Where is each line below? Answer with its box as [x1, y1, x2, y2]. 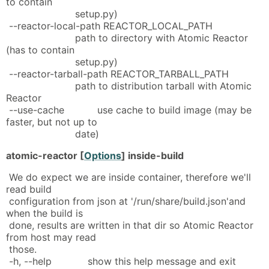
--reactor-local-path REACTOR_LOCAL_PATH [6, 19, 213, 32]
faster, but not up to [6, 115, 97, 128]
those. [6, 243, 37, 255]
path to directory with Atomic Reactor [6, 31, 248, 44]
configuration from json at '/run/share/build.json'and [6, 195, 246, 207]
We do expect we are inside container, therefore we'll [6, 171, 251, 183]
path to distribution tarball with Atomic [6, 79, 252, 92]
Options [84, 149, 121, 162]
